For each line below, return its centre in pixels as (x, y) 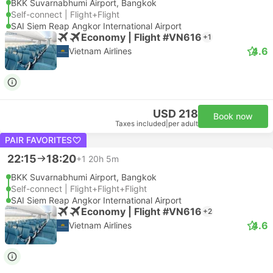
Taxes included (140, 124)
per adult (183, 124)
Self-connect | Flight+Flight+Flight (79, 189)
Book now (233, 116)
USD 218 (175, 114)
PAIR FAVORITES (38, 140)
